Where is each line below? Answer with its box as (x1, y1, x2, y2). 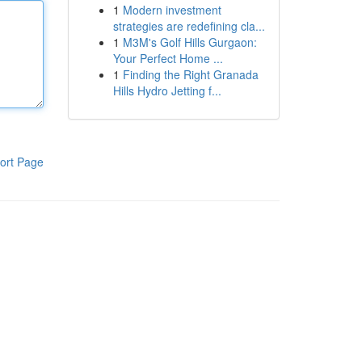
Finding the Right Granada (122, 66, 259, 82)
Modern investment (122, 2, 221, 18)
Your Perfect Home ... (112, 50, 223, 66)
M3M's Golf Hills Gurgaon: (122, 34, 257, 50)
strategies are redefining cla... (112, 18, 265, 34)
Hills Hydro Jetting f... (112, 82, 221, 99)
